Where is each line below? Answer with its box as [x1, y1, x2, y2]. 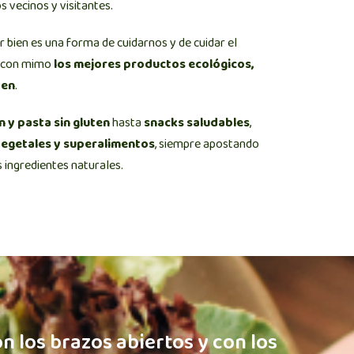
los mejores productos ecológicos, [54, 55, 254, 76]
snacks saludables [144, 113, 250, 134]
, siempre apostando [155, 134, 259, 156]
